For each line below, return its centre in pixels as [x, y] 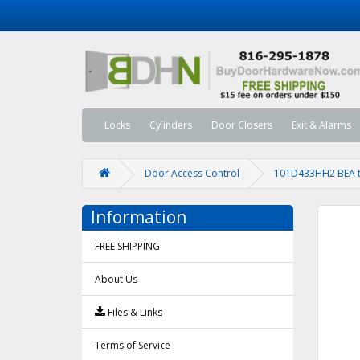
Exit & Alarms [321, 125]
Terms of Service [133, 346]
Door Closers [242, 125]
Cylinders [171, 125]
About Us [116, 280]
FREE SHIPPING [127, 247]
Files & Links [134, 313]
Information [139, 217]
